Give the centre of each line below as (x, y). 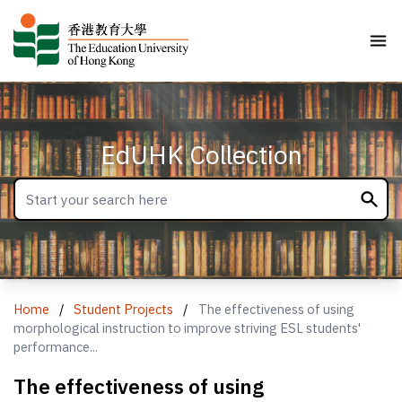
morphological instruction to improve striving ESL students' (188, 328)
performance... (56, 346)
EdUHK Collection (201, 154)
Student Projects (124, 309)
